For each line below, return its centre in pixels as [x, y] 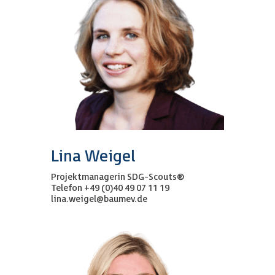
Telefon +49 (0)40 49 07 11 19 [110, 188]
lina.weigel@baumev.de [99, 199]
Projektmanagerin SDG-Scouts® [118, 177]
